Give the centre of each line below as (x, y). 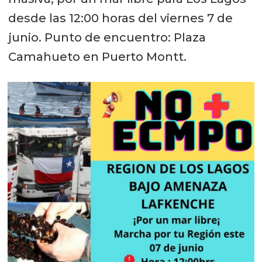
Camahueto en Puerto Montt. (97, 57)
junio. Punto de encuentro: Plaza (107, 38)
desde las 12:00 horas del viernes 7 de (120, 18)
